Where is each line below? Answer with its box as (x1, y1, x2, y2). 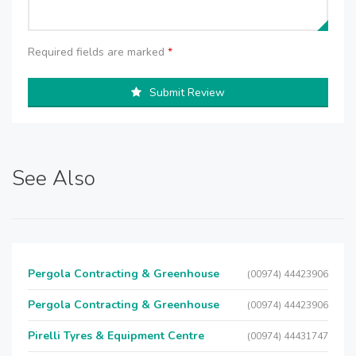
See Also (12, 164, 95, 192)
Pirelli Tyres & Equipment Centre (28, 328, 204, 343)
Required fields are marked (28, 44, 168, 60)
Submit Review (149, 85, 225, 100)
